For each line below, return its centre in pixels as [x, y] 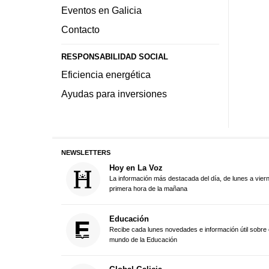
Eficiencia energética [106, 75]
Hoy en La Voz [136, 168]
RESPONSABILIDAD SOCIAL [115, 57]
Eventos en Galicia [101, 11]
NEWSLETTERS [86, 152]
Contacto [80, 30]
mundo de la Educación [143, 239]
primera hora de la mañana [148, 189]
